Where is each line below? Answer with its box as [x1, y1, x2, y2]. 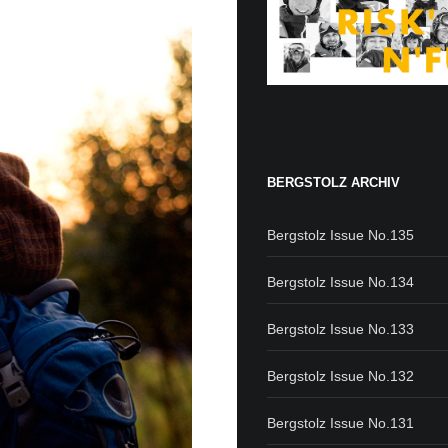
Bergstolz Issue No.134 [267, 273, 415, 290]
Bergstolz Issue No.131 [267, 414, 415, 431]
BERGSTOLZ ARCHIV [267, 174, 401, 190]
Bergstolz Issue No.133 [267, 320, 415, 337]
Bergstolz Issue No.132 [267, 367, 415, 384]
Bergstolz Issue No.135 [267, 226, 415, 243]
